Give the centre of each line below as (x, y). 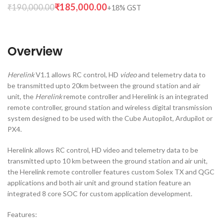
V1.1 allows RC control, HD (77, 75)
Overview (35, 52)
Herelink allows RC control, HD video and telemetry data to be (103, 150)
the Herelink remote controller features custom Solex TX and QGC (111, 172)
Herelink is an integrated (170, 97)
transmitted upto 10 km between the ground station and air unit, (108, 161)
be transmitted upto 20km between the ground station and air (104, 86)
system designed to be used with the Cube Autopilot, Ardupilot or (110, 118)
